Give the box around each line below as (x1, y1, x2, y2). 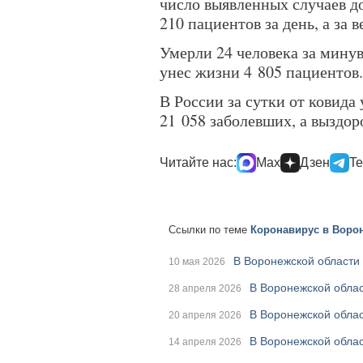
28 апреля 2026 (169, 283, 241, 294)
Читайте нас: (160, 156, 237, 169)
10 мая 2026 (169, 256, 225, 267)
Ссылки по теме (169, 224, 250, 236)
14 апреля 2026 (169, 336, 241, 348)
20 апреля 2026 (169, 310, 241, 321)
